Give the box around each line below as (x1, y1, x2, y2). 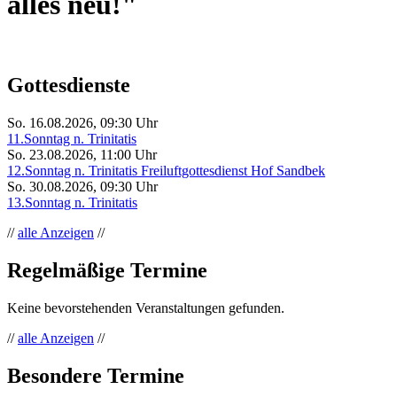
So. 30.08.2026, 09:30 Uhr (7, 179, 158, 195)
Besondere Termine (7, 363, 184, 387)
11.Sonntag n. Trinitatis (7, 131, 136, 147)
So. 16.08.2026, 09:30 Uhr (7, 115, 158, 131)
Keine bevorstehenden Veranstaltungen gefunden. (7, 300, 284, 316)
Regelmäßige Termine (7, 259, 207, 283)
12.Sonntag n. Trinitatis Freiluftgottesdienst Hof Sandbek (7, 163, 325, 179)
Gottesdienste (7, 74, 130, 97)
